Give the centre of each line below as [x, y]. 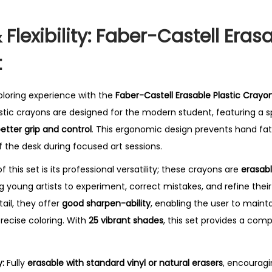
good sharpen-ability [106, 203]
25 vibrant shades [126, 220]
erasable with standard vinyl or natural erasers [125, 263]
